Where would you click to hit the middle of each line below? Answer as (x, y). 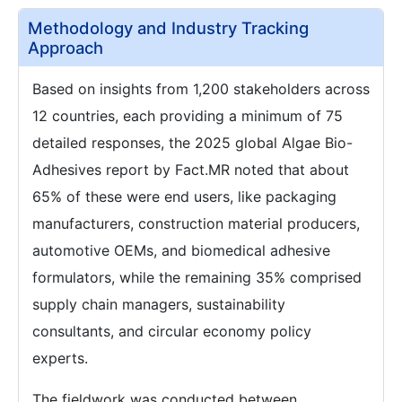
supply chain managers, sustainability (159, 304)
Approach (66, 47)
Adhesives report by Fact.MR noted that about (191, 169)
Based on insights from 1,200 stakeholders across (201, 88)
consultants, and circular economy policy (172, 331)
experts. (60, 358)
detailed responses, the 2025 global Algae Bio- (192, 142)
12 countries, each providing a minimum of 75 (188, 115)
